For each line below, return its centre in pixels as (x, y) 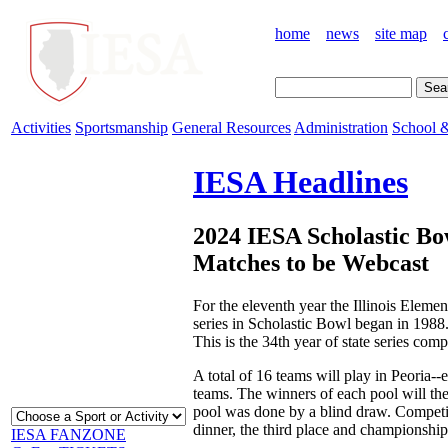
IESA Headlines (300, 182)
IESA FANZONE (68, 434)
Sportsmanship (121, 127)
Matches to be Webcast (311, 262)
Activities (41, 127)
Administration (341, 127)
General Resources (231, 127)
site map (401, 33)
